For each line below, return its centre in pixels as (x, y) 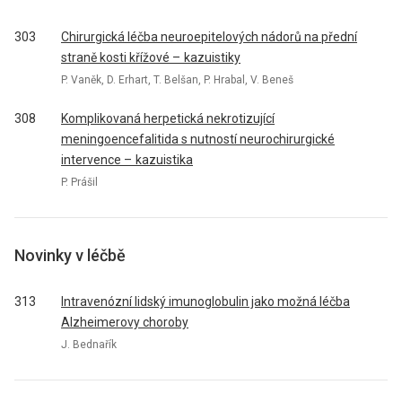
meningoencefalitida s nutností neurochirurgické (198, 139)
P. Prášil (79, 182)
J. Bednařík (89, 344)
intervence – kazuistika (127, 160)
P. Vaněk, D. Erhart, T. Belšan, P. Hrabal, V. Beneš (177, 79)
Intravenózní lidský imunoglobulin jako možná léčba (205, 301)
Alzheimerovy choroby (125, 322)
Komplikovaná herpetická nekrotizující (168, 118)
